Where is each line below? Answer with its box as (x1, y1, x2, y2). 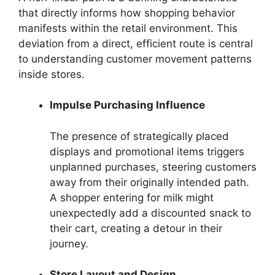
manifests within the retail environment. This (18, 21, 238, 34)
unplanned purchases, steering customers (50, 160, 257, 173)
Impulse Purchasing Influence (50, 99, 205, 111)
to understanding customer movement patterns (18, 52, 252, 65)
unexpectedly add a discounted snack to (50, 206, 251, 219)
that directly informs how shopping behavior (18, 6, 235, 19)
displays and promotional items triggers (50, 145, 244, 158)
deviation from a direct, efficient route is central (18, 37, 253, 50)
